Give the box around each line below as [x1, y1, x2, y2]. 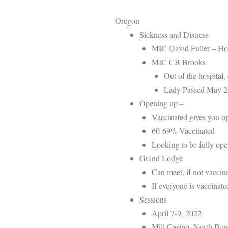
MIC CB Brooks [152, 56, 208, 67]
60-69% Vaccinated [152, 125, 217, 136]
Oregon [115, 15, 139, 26]
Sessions [139, 193, 167, 205]
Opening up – [139, 97, 184, 108]
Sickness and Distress [139, 28, 209, 40]
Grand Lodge [139, 152, 183, 163]
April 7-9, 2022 [152, 207, 202, 218]
